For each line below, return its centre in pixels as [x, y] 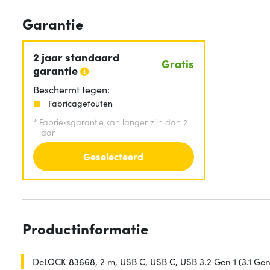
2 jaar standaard [76, 57]
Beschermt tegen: [71, 89]
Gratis [177, 63]
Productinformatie [86, 228]
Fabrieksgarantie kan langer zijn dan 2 [113, 122]
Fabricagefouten [80, 103]
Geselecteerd [114, 156]
